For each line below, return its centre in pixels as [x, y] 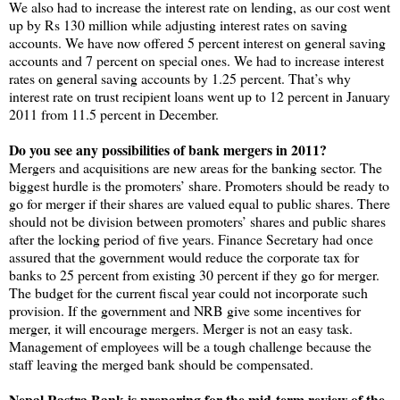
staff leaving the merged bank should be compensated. [161, 363]
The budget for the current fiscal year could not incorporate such [188, 292]
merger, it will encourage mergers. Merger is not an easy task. [181, 328]
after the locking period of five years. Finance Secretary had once [191, 238]
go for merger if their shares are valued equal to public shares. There [200, 203]
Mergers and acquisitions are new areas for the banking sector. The [196, 167]
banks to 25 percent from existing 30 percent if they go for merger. [194, 274]
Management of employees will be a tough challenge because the [190, 346]
